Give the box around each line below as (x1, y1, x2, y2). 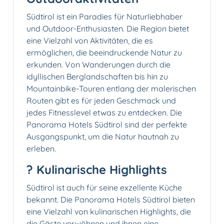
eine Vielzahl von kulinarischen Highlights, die (26, 206, 191, 217)
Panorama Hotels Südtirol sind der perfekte (26, 119, 187, 130)
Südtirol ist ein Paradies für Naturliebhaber (26, 11, 182, 22)
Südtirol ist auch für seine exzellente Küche (26, 182, 182, 193)
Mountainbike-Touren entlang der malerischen (26, 83, 196, 94)
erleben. (26, 143, 56, 154)
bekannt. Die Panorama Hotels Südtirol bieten (26, 194, 195, 205)
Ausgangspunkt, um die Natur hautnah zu (26, 131, 179, 142)
